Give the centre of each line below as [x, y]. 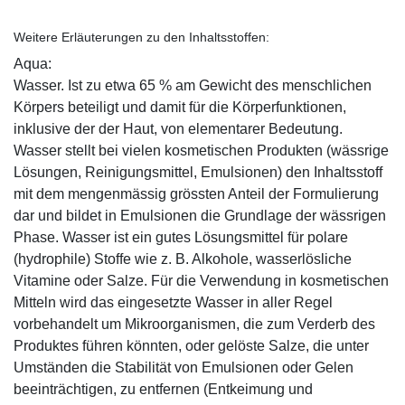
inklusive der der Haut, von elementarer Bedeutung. [178, 128]
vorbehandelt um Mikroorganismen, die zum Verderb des [194, 324]
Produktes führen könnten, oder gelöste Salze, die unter [191, 345]
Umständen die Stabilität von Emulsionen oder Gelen [184, 367]
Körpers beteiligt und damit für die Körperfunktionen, [180, 107]
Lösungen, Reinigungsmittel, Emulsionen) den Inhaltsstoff [198, 172]
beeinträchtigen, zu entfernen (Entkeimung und [163, 389]
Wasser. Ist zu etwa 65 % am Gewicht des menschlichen [193, 85]
